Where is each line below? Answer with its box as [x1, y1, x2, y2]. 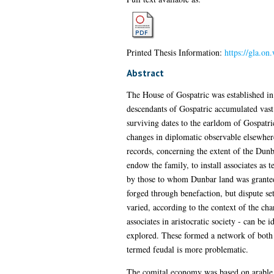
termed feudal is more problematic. [126, 243, 248, 255]
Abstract [126, 66, 164, 79]
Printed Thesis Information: [126, 46, 224, 58]
